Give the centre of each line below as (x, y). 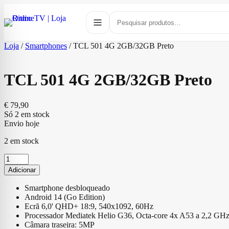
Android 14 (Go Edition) (65, 197)
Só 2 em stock (27, 114)
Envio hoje (22, 123)
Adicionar (22, 170)
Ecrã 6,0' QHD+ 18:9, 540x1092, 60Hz (89, 206)
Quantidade (22, 157)
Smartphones (46, 46)
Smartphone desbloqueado (67, 188)
